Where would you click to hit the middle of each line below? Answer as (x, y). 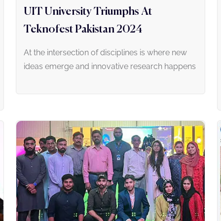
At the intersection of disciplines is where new (105, 52)
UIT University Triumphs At (88, 12)
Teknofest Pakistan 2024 (83, 29)
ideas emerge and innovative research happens (110, 66)
